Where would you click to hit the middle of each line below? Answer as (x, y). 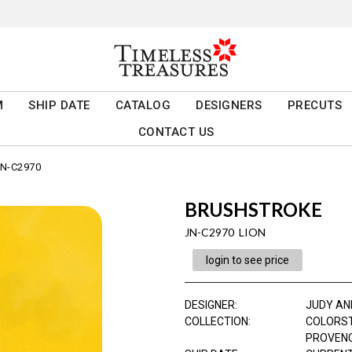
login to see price (247, 260)
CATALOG (143, 106)
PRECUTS (315, 106)
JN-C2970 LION (225, 233)
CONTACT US (176, 132)
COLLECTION (216, 322)
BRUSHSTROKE (253, 210)
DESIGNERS (229, 106)
